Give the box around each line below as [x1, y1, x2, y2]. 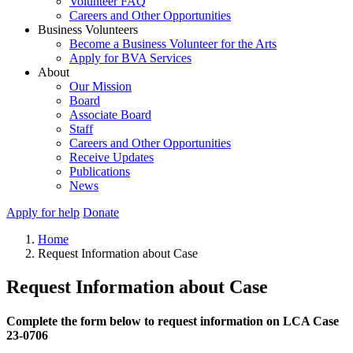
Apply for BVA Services [69, 51, 191, 65]
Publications [69, 165, 130, 178]
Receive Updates [69, 150, 154, 164]
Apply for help [6, 206, 80, 219]
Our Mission [69, 80, 132, 93]
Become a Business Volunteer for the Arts [69, 37, 277, 50]
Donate [83, 206, 119, 219]
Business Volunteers [38, 23, 138, 36]
